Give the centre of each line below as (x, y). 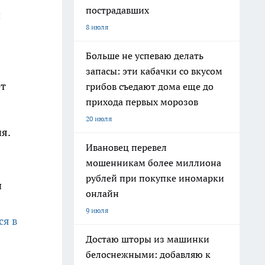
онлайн (102, 193)
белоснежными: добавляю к (148, 254)
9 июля (97, 210)
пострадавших (117, 10)
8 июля (97, 27)
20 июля (99, 119)
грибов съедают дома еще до (150, 86)
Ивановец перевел (126, 147)
